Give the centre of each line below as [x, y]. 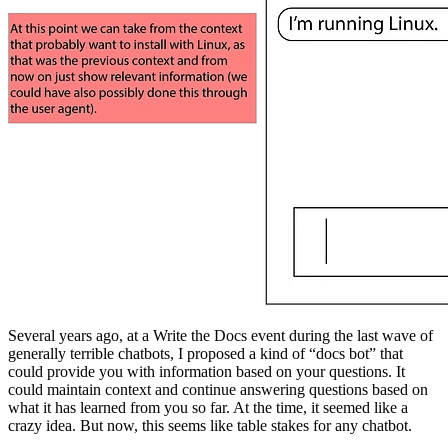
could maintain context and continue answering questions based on [218, 390]
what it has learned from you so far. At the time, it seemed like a [208, 408]
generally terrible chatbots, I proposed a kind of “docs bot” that [205, 354]
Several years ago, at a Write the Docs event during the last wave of [220, 336]
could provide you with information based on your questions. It [206, 372]
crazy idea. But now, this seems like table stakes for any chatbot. [210, 426]
